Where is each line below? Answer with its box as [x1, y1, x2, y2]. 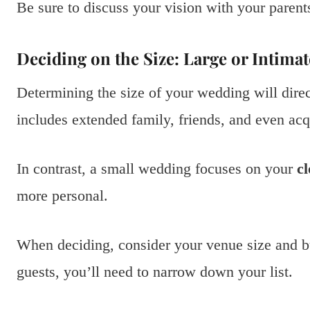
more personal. [17, 187, 108, 205]
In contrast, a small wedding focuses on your [17, 160, 297, 178]
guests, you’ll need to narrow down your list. [17, 263, 293, 281]
